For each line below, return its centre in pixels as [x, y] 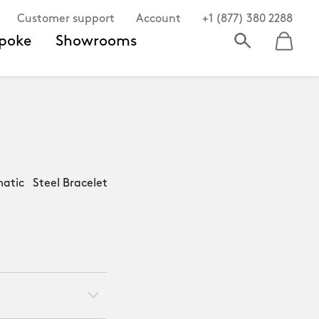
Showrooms [96, 41]
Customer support [66, 19]
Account [158, 19]
